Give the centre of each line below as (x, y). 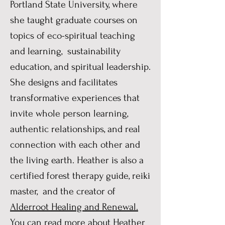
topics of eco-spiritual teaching (73, 36)
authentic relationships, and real (75, 129)
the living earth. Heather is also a (77, 160)
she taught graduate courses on (74, 20)
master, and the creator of (63, 191)
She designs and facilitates (64, 82)
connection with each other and (75, 145)
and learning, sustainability (65, 51)
